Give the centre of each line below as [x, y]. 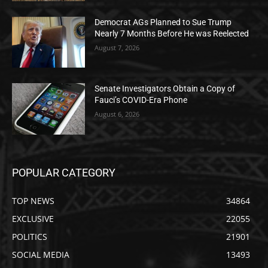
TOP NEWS [33, 201]
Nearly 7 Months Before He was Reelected [172, 33]
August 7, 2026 [117, 47]
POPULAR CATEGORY [64, 173]
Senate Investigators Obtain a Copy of [165, 89]
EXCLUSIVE [33, 219]
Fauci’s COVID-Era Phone [141, 100]
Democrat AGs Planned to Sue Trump [163, 22]
